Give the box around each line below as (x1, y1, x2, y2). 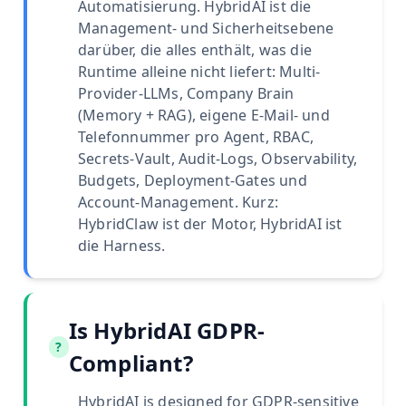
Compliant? (68, 348, 193, 379)
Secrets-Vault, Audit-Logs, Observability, (78, 149, 358, 169)
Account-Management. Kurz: (78, 192, 278, 213)
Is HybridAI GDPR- (68, 315, 266, 346)
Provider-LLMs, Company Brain (78, 83, 295, 104)
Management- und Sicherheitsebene (78, 18, 334, 39)
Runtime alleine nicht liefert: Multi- (78, 62, 321, 82)
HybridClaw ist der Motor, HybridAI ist (78, 214, 343, 235)
